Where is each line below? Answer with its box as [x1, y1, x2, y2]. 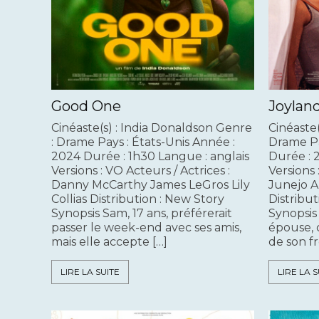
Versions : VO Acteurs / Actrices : [51, 164, 230, 178]
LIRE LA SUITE [61, 266, 120, 278]
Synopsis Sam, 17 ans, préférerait [51, 206, 232, 221]
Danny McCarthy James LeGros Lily [51, 178, 250, 192]
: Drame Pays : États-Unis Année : [51, 135, 235, 150]
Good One [51, 98, 121, 115]
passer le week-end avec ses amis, [51, 221, 241, 235]
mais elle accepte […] [51, 235, 167, 249]
